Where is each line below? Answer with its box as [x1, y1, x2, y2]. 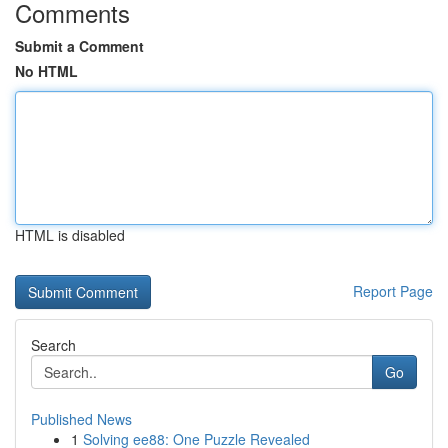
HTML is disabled [15, 225, 125, 245]
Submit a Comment [15, 36, 144, 56]
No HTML [15, 61, 78, 81]
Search [31, 335, 76, 355]
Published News [31, 409, 132, 429]
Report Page [353, 281, 433, 301]
